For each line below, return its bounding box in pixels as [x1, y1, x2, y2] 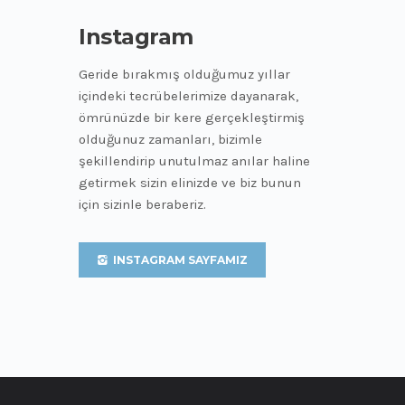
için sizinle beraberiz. [79, 196, 206, 213]
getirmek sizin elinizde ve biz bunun [79, 174, 301, 192]
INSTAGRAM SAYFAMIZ [110, 253, 248, 268]
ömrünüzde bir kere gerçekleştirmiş [79, 109, 305, 127]
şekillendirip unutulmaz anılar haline [79, 153, 310, 170]
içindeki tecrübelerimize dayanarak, [79, 88, 298, 105]
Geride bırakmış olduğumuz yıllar [79, 66, 290, 83]
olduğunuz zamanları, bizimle [79, 131, 262, 148]
